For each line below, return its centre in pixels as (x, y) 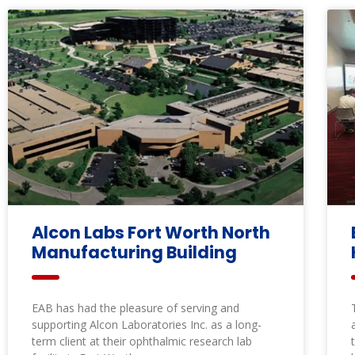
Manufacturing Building (134, 252)
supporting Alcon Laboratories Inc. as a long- (147, 324)
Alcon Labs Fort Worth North (151, 232)
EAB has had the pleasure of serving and (136, 307)
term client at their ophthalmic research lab (142, 341)
